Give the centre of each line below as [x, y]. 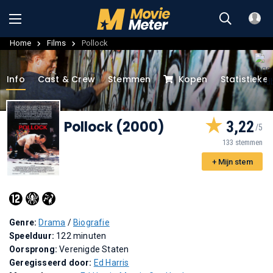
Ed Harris [111, 262]
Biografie [91, 222]
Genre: [24, 222]
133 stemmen [243, 142]
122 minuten [81, 236]
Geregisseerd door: [51, 262]
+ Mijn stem [232, 161]
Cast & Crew [66, 79]
